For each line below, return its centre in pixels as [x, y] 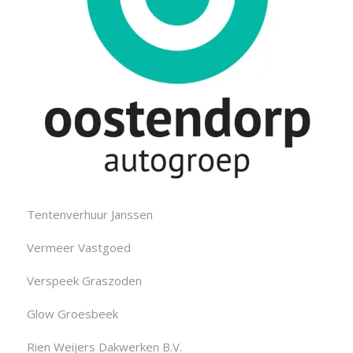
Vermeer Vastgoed [78, 247]
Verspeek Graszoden [84, 280]
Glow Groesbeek [72, 313]
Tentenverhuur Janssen [89, 214]
